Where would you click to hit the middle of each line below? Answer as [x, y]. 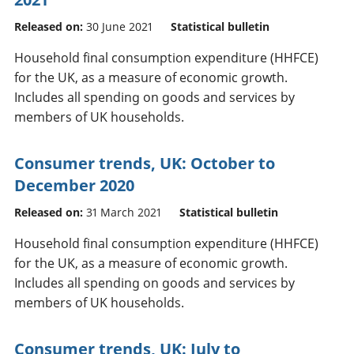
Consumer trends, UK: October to [145, 163]
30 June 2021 [119, 26]
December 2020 [74, 185]
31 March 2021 [124, 212]
